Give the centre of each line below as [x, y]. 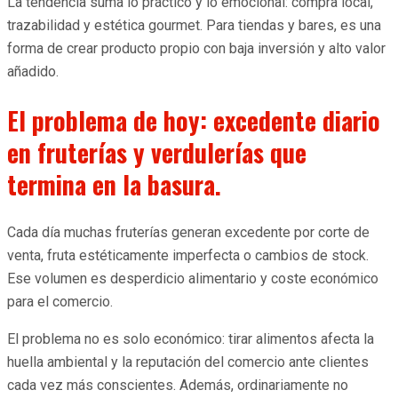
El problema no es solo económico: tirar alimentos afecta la [191, 338]
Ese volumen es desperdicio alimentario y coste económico [193, 278]
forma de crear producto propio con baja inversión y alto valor [196, 49]
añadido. [33, 72]
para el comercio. [60, 301]
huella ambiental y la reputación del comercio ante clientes [188, 362]
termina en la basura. [114, 184]
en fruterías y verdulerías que [157, 152]
